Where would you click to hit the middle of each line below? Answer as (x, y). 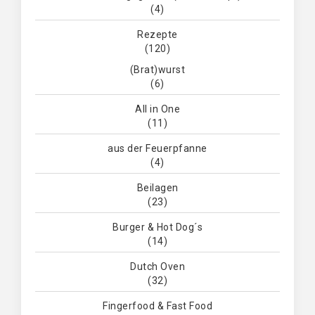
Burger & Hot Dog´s (157, 227)
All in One (157, 109)
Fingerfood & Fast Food (157, 306)
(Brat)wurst (157, 70)
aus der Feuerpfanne (157, 149)
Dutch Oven (157, 267)
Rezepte (157, 35)
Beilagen (157, 188)
